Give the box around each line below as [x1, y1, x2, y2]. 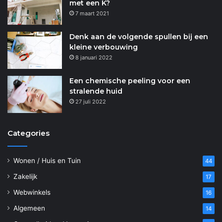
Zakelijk [13, 172, 37, 180]
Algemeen [13, 204, 45, 212]
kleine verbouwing [69, 42, 138, 52]
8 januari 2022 [75, 54, 112, 61]
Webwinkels [13, 188, 51, 196]
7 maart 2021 [75, 9, 109, 17]
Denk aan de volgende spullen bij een [69, 32, 208, 41]
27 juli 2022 [75, 98, 106, 105]
